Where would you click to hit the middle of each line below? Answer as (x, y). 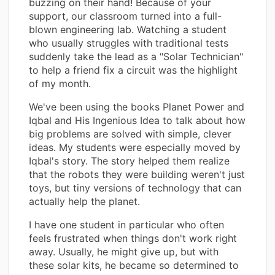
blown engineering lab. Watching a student (128, 29)
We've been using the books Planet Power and (137, 107)
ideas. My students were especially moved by (135, 147)
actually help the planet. (84, 201)
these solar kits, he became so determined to (134, 265)
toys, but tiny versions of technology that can (135, 188)
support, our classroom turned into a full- (125, 16)
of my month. (60, 83)
